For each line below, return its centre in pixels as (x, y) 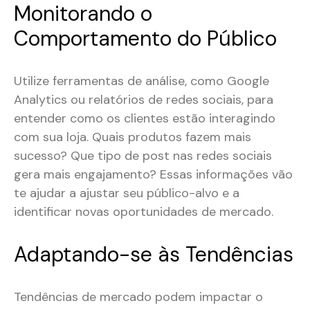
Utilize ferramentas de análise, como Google (142, 81)
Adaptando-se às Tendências (154, 255)
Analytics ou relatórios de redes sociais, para (144, 100)
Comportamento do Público (145, 39)
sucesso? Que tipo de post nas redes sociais (143, 156)
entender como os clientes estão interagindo (145, 119)
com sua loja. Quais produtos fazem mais (133, 137)
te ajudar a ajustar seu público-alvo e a (127, 193)
